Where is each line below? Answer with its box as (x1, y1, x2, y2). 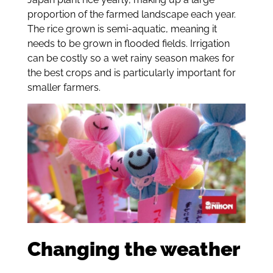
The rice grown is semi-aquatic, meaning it (27, 23, 217, 35)
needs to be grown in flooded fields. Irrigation (27, 37, 230, 49)
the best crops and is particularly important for (27, 66, 236, 79)
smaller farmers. (27, 81, 101, 93)
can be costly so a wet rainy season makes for (27, 52, 235, 64)
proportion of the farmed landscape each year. (27, 8, 236, 20)
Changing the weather (27, 238, 240, 261)
